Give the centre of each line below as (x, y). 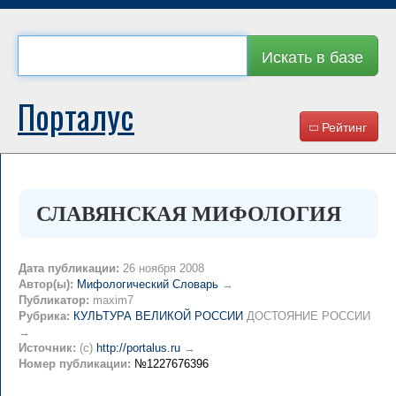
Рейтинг (343, 126)
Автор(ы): (46, 284)
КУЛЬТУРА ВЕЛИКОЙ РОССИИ (158, 316)
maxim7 (111, 300)
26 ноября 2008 (162, 268)
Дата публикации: (69, 268)
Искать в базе (312, 56)
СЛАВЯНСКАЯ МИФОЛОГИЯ (189, 214)
